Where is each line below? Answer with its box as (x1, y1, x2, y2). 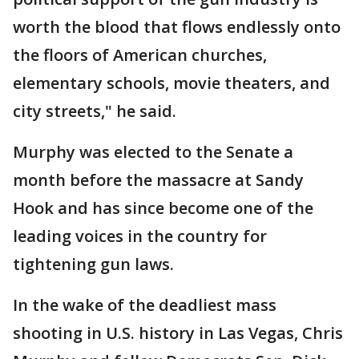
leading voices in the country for (13, 225, 267, 247)
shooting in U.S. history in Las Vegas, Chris (13, 322, 343, 344)
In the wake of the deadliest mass (13, 294, 276, 316)
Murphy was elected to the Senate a (13, 141, 293, 163)
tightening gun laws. (13, 253, 174, 275)
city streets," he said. (13, 100, 176, 122)
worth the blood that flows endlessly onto (13, 16, 341, 38)
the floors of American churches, (13, 44, 267, 66)
